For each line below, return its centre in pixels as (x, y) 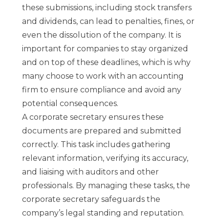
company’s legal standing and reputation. (103, 213)
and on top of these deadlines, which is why (106, 62)
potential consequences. (70, 103)
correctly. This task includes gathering (96, 144)
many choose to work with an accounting (103, 76)
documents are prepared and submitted (101, 131)
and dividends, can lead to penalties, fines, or (108, 21)
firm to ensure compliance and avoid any (101, 90)
